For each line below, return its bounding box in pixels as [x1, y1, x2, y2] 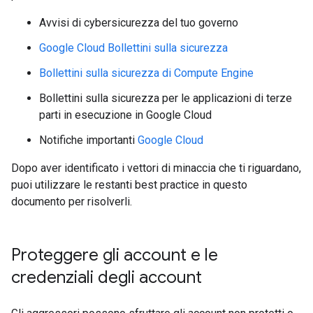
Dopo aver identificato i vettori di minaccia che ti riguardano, [11, 161, 301, 175]
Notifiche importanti [39, 133, 138, 147]
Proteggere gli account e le [11, 245, 218, 265]
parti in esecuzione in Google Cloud [39, 108, 212, 122]
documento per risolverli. [11, 195, 132, 208]
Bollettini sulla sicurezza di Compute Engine [39, 66, 254, 80]
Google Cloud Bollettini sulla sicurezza [39, 41, 228, 54]
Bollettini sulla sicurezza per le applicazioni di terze [39, 92, 292, 105]
